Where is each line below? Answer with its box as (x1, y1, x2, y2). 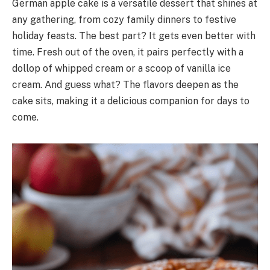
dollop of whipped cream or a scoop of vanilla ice (12, 63, 231, 75)
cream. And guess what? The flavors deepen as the (12, 79, 239, 91)
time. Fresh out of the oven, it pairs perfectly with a (12, 46, 243, 58)
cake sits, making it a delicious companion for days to (12, 95, 250, 107)
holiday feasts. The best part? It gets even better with (12, 30, 256, 42)
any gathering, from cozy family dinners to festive (12, 14, 236, 26)
